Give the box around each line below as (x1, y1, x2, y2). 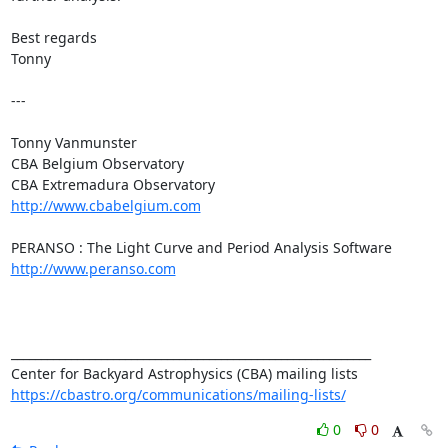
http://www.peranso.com (10, 258, 176, 278)
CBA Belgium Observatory (10, 153, 184, 173)
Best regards (10, 27, 97, 47)
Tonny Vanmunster (10, 132, 137, 152)
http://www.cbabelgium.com (10, 195, 201, 215)
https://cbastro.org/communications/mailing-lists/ (10, 384, 346, 404)
